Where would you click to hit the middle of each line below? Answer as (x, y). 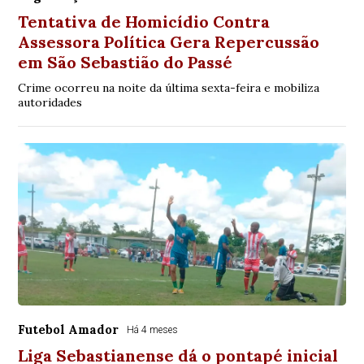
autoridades (50, 103)
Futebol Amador (69, 330)
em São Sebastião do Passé (126, 63)
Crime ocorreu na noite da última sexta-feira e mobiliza (169, 88)
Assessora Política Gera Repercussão (169, 42)
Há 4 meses (153, 330)
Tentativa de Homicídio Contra (144, 22)
